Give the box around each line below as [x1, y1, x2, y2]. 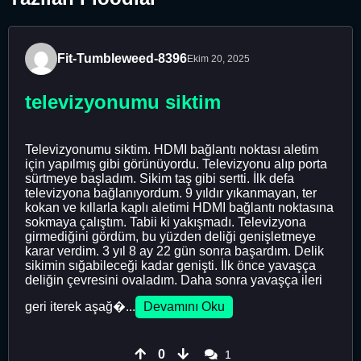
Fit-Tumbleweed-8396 [57, 52, 187, 66]
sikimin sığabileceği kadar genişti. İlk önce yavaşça [25, 258, 316, 272]
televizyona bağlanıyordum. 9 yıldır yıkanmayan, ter [25, 185, 317, 200]
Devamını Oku [143, 299, 225, 313]
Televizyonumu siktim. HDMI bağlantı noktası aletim [25, 142, 318, 156]
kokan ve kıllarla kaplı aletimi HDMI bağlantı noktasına [25, 200, 334, 214]
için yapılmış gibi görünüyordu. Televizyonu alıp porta [25, 156, 327, 171]
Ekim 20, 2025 [187, 52, 250, 64]
